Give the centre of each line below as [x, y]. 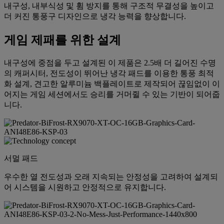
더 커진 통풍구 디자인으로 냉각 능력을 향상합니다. [95, 16]
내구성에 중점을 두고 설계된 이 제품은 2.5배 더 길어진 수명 [110, 63]
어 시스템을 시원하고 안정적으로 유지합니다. [85, 187]
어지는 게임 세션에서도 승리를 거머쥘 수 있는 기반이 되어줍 [112, 94]
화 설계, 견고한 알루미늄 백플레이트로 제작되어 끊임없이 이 [112, 84]
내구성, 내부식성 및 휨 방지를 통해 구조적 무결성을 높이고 [109, 6]
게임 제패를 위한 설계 [62, 40]
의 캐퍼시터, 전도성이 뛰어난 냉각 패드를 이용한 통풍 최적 [109, 73]
